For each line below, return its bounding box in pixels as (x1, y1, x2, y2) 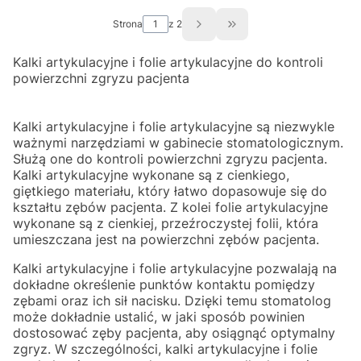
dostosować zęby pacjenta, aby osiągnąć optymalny (13, 324, 335, 341)
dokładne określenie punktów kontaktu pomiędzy (13, 276, 315, 293)
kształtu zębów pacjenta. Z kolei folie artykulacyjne (13, 198, 328, 215)
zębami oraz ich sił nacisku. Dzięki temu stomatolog (13, 292, 331, 309)
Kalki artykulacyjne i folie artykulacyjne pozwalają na (13, 259, 337, 276)
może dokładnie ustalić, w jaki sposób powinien (13, 308, 305, 325)
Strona (113, 17, 143, 30)
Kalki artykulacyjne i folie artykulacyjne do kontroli (13, 53, 323, 70)
